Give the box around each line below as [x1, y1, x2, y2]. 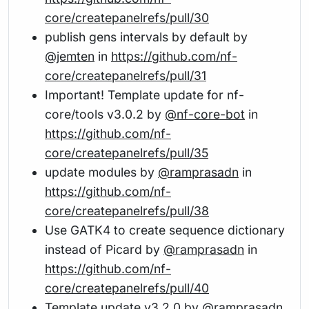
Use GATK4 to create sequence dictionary [45, 222, 285, 237]
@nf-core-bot [165, 106, 245, 121]
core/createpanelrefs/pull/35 [45, 145, 208, 160]
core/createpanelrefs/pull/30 [45, 10, 209, 25]
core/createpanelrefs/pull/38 [45, 203, 209, 218]
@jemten [45, 48, 94, 63]
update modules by [45, 164, 158, 179]
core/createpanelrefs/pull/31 [45, 68, 206, 83]
